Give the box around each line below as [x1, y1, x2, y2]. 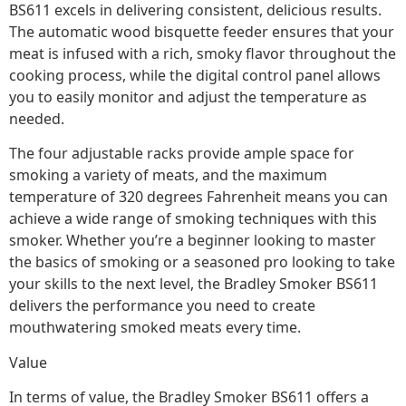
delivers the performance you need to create [9, 295, 315, 316]
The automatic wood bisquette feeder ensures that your [9, 21, 394, 42]
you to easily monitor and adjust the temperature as [9, 86, 367, 107]
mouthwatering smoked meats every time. [9, 317, 301, 338]
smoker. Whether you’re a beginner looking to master [9, 230, 376, 251]
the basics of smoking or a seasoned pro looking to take [9, 252, 395, 273]
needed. [9, 108, 64, 129]
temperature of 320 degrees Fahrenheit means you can [9, 187, 388, 208]
